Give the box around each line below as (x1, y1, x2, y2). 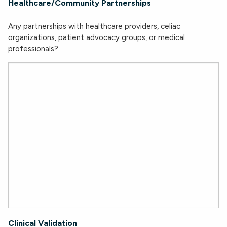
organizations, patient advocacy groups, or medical (8, 33, 185, 42)
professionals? (8, 44, 58, 53)
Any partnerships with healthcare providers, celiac (8, 22, 180, 31)
